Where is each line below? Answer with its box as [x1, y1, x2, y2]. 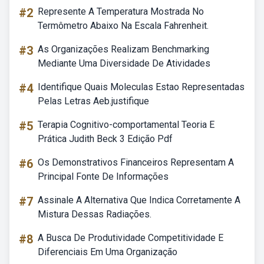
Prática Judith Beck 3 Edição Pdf [38, 133, 173, 144]
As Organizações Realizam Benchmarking [38, 44, 209, 55]
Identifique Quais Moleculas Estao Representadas [38, 81, 245, 93]
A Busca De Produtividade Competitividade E [38, 232, 223, 243]
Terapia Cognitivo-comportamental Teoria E [38, 119, 214, 130]
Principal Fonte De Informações [38, 171, 169, 182]
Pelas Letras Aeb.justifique [38, 95, 149, 107]
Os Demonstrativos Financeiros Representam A [38, 157, 234, 168]
